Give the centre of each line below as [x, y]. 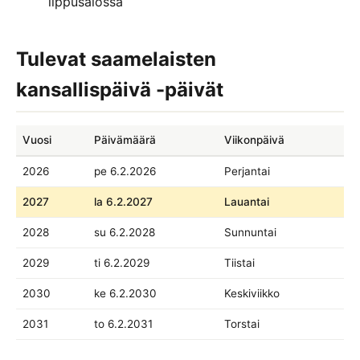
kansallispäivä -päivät [120, 90]
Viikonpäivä [254, 139]
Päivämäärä [125, 139]
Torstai [242, 323]
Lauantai [247, 201]
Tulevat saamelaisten [116, 59]
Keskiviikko [252, 293]
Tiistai [239, 262]
